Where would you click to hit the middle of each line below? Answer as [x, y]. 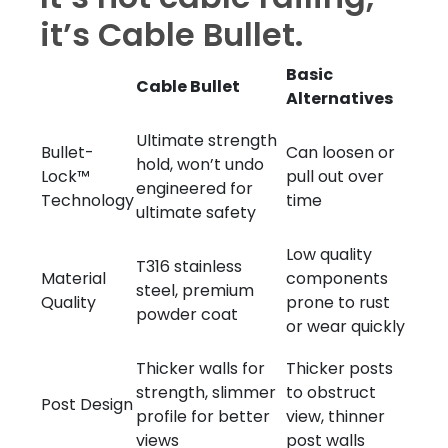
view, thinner [335, 416]
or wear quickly [345, 326]
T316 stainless [189, 266]
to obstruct [331, 392]
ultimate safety [196, 212]
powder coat [187, 314]
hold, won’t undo [200, 164]
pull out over [335, 176]
